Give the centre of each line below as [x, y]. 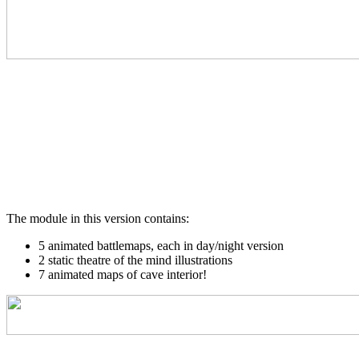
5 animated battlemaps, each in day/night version [161, 245]
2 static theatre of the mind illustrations [135, 260]
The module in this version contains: [98, 218]
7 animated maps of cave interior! [123, 274]
